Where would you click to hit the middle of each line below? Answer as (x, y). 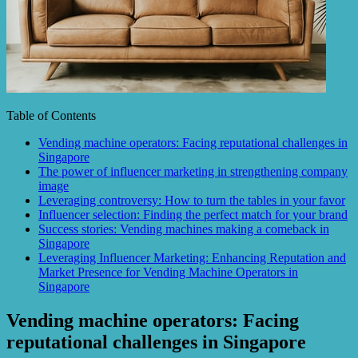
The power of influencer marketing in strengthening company (193, 171)
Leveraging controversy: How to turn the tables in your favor (192, 200)
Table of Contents (51, 115)
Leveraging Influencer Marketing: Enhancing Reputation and (192, 257)
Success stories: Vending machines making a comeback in (184, 229)
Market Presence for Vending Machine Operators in (168, 272)
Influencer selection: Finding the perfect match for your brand (193, 214)
